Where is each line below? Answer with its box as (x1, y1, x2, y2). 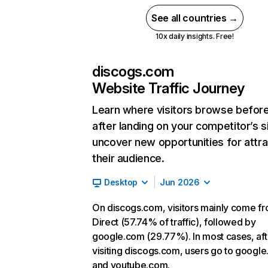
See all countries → (151, 12, 238, 24)
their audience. (92, 152, 165, 165)
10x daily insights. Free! (155, 32, 234, 41)
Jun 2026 (160, 177, 200, 187)
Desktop (104, 177, 138, 187)
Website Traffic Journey (92, 80, 245, 97)
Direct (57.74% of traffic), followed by (92, 216, 256, 228)
